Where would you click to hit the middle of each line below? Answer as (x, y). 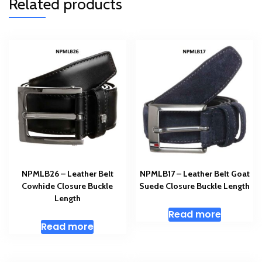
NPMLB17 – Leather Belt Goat (194, 174)
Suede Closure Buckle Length (195, 186)
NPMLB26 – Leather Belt (67, 174)
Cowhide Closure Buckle (68, 186)
